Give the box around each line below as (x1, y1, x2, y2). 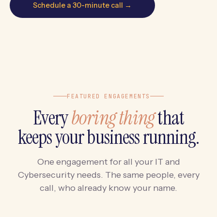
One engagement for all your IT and (37, 156, 180, 167)
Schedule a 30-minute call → (33, 1, 132, 10)
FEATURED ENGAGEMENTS (66, 92, 151, 100)
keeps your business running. (17, 124, 200, 150)
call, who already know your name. (40, 182, 177, 193)
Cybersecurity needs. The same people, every (17, 169, 200, 180)
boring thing (71, 105, 155, 130)
